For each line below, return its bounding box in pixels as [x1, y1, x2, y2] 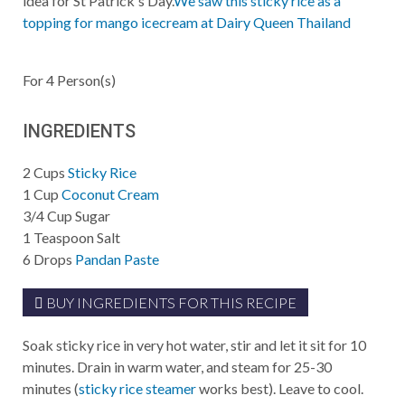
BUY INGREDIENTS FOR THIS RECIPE [43, 294, 297, 311]
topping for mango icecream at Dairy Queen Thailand [23, 14, 351, 31]
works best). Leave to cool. [196, 380, 363, 397]
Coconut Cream [61, 185, 159, 202]
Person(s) [54, 71, 116, 89]
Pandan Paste [75, 250, 159, 268]
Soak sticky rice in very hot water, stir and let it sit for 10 [23, 336, 366, 353]
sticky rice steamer [79, 380, 196, 397]
